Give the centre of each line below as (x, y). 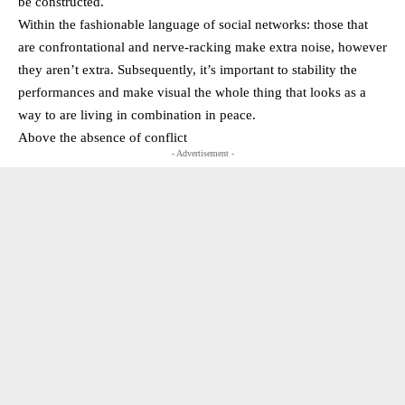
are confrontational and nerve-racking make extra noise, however (202, 47)
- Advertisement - (202, 153)
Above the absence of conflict (103, 137)
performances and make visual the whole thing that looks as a (192, 92)
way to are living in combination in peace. (137, 115)
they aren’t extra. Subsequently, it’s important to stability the (188, 70)
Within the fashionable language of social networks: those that (193, 24)
